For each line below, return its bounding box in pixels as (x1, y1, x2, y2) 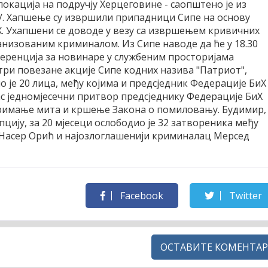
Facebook (117, 188, 163, 202)
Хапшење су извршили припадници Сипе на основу (7, 10, 250, 24)
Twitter (226, 188, 262, 202)
